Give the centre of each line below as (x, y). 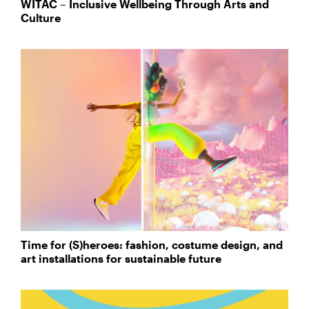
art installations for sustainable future (121, 259)
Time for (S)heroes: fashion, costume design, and (152, 245)
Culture (41, 18)
